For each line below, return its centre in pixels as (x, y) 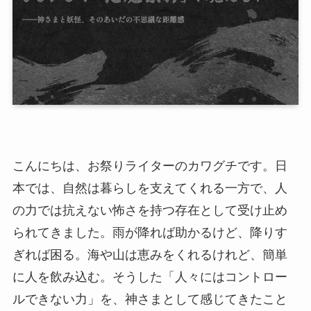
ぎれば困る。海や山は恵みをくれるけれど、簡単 (150, 254)
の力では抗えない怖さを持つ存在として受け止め (150, 210)
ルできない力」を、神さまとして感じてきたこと (150, 299)
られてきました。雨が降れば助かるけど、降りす (150, 232)
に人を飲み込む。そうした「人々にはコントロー (150, 277)
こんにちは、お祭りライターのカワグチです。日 (150, 166)
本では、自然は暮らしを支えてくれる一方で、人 (150, 188)
